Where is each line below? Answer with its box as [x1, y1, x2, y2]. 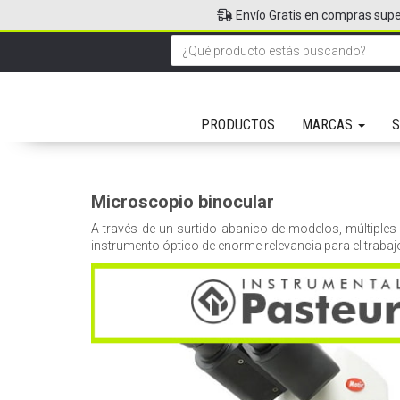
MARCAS [302, 116, 356, 133]
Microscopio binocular [91, 191, 274, 212]
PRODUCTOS [201, 116, 275, 133]
